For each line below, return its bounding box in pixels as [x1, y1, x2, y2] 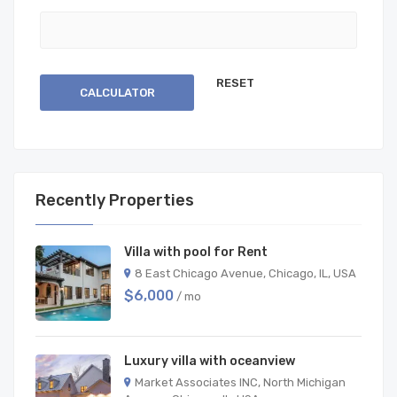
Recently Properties [35, 190, 194, 210]
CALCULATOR [79, 85, 155, 99]
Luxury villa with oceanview [124, 353, 295, 369]
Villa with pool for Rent [124, 244, 268, 260]
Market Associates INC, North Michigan [135, 375, 346, 389]
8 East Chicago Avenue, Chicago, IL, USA [135, 266, 356, 280]
